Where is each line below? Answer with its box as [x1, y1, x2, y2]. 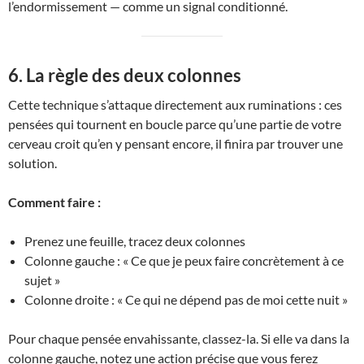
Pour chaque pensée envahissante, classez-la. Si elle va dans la [8, 331, 349, 346]
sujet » [24, 272, 60, 288]
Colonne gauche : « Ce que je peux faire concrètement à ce [24, 253, 344, 268]
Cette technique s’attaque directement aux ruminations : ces [8, 97, 342, 112]
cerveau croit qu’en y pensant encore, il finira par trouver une [8, 136, 343, 151]
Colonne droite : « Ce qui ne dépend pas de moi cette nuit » [24, 292, 348, 307]
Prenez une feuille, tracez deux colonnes [24, 233, 245, 249]
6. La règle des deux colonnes [8, 64, 241, 86]
